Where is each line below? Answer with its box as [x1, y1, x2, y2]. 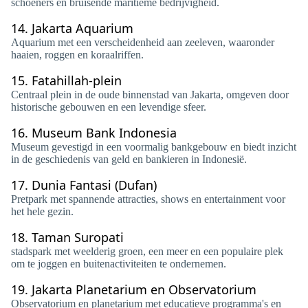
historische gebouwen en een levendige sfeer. [11, 101, 206, 113]
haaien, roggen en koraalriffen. [11, 49, 144, 60]
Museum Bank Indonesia [32, 124, 177, 141]
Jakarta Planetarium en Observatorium [32, 281, 256, 298]
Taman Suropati [32, 229, 124, 245]
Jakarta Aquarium [32, 20, 133, 36]
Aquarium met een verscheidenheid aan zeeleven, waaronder [11, 36, 274, 48]
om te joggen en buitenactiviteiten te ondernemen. [11, 258, 226, 269]
